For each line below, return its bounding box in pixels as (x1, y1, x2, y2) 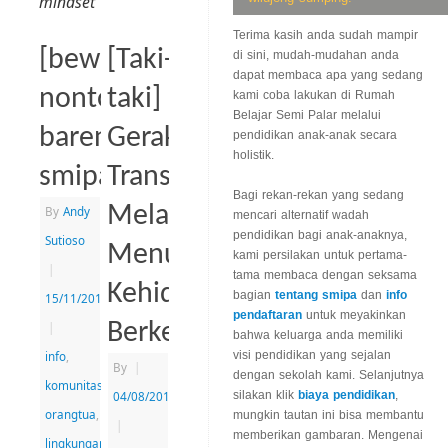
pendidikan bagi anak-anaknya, (233, 228, 407, 243)
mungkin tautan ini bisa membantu (233, 408, 424, 423)
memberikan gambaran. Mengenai (233, 428, 423, 443)
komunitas (45, 377, 103, 394)
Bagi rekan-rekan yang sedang (233, 188, 404, 203)
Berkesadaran (106, 318, 271, 350)
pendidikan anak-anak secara (233, 128, 397, 143)
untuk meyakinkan (302, 308, 406, 323)
